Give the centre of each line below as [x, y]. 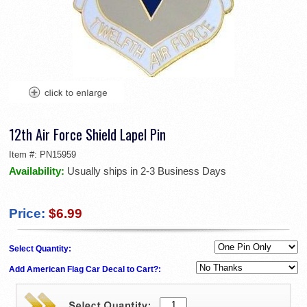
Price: [27, 213]
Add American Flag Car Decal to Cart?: [86, 269]
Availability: [38, 171]
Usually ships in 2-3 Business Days [147, 171]
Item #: [24, 155]
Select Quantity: [41, 249]
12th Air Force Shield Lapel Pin [87, 134]
